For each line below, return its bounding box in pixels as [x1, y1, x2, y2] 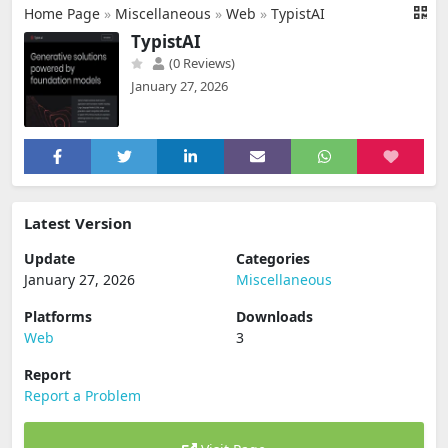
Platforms [24, 307, 92, 326]
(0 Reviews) [166, 54, 235, 72]
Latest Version [24, 213, 132, 233]
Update [24, 249, 75, 268]
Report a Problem [24, 386, 141, 405]
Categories [236, 249, 310, 268]
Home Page [24, 4, 100, 23]
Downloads [236, 307, 313, 326]
